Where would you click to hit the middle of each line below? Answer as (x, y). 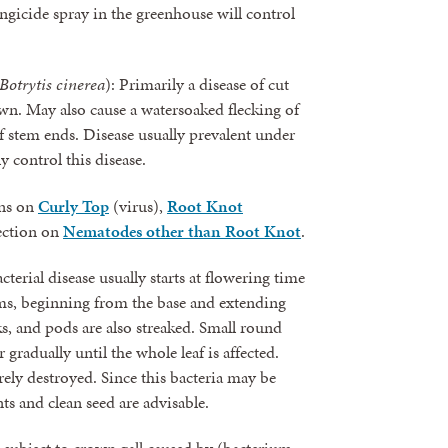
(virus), (138, 205)
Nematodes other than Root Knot (182, 230)
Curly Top (73, 205)
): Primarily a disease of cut (197, 84)
